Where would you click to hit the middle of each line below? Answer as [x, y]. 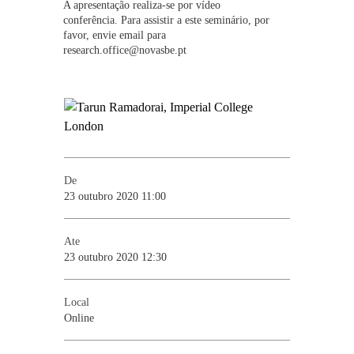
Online [79, 317]
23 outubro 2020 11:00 [115, 196]
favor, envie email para [115, 34]
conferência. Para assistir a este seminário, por [167, 19]
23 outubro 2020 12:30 [116, 256]
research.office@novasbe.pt [125, 49]
